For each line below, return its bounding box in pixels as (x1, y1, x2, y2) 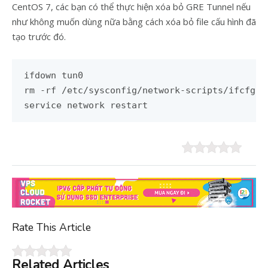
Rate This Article (12, 220, 91, 234)
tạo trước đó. (12, 31, 66, 42)
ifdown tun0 (24, 70, 83, 81)
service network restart (24, 100, 148, 111)
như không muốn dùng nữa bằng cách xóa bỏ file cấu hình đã (12, 16, 256, 28)
